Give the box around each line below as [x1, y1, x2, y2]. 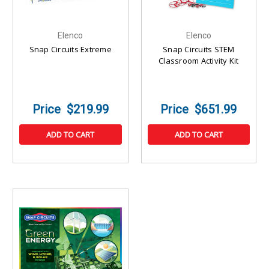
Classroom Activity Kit [159, 55, 239, 67]
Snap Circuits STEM [163, 44, 235, 55]
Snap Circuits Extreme [29, 44, 112, 55]
